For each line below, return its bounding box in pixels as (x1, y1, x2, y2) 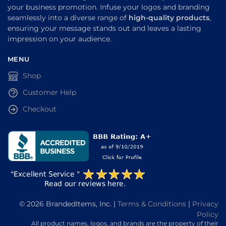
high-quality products (129, 13, 209, 23)
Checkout (23, 104, 56, 114)
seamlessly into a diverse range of (8, 13, 129, 23)
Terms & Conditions (118, 199, 186, 208)
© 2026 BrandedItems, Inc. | (19, 199, 118, 208)
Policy (197, 209, 218, 219)
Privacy (192, 199, 218, 208)
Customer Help (23, 87, 76, 97)
